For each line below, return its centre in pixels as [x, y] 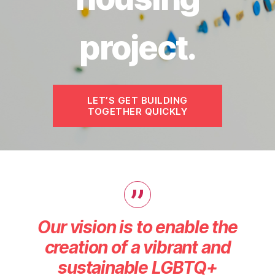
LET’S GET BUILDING [137, 100]
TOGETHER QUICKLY [137, 111]
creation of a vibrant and [137, 247]
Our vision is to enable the [137, 227]
